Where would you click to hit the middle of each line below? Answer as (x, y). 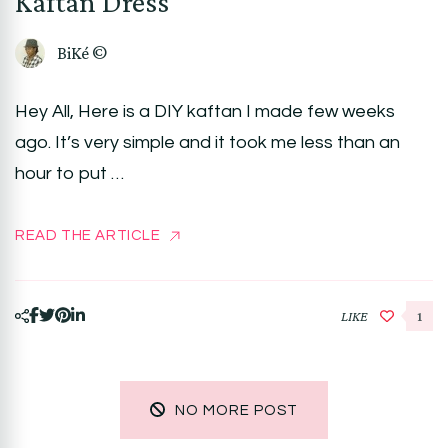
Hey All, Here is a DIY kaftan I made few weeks (205, 111)
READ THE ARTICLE (88, 235)
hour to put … (69, 173)
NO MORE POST (236, 410)
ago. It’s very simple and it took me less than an (207, 142)
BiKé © (82, 52)
